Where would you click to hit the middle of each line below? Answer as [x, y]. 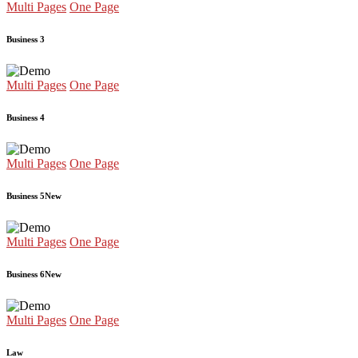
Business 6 [26, 274]
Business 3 [26, 40]
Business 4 [26, 118]
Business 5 [26, 196]
